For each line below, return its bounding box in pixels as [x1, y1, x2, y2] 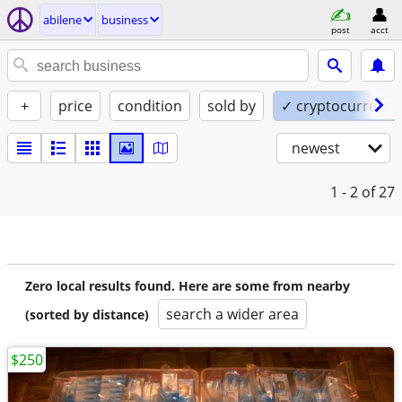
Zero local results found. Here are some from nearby [25, 277, 350, 294]
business [101, 12, 148, 28]
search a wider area [166, 304, 299, 324]
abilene [43, 12, 82, 28]
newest [292, 138, 340, 158]
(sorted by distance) [25, 306, 149, 323]
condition [118, 96, 182, 116]
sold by [207, 96, 256, 116]
